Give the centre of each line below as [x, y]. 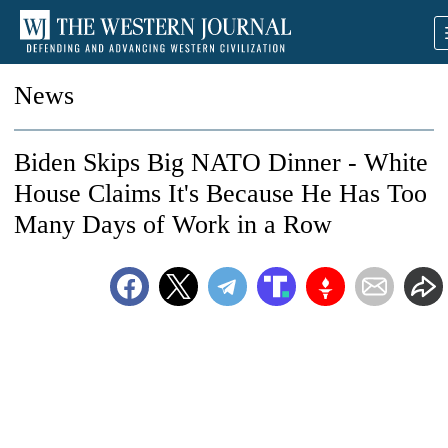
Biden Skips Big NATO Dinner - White [221, 162]
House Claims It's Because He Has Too [220, 193]
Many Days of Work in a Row [173, 224]
